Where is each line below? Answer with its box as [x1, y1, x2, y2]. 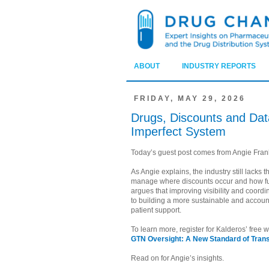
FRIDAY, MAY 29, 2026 [133, 94, 246, 103]
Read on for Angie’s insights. [131, 254, 224, 263]
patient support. [131, 206, 181, 215]
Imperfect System [131, 125, 226, 139]
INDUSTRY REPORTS [182, 62, 256, 71]
